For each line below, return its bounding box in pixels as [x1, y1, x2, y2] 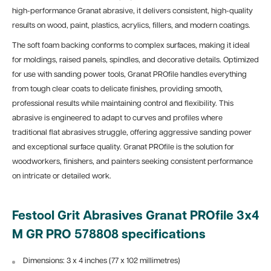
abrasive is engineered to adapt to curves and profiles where [12, 114, 223, 122]
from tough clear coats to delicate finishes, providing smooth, [12, 85, 223, 93]
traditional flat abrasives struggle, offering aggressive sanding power [12, 128, 252, 137]
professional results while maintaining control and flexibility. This [12, 99, 233, 108]
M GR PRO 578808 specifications [12, 228, 206, 241]
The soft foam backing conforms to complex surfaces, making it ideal [12, 41, 250, 50]
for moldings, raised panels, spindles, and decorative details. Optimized [12, 56, 259, 64]
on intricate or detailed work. [12, 172, 111, 180]
